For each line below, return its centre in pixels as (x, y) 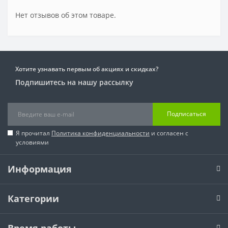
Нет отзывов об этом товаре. (66, 15)
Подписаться (187, 114)
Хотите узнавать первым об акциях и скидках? (87, 69)
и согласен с (169, 133)
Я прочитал (34, 133)
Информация (40, 169)
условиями (32, 142)
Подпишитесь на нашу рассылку (74, 82)
